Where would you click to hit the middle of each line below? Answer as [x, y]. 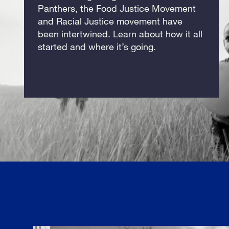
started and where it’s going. [97, 46]
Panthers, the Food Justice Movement [117, 8]
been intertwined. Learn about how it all [120, 33]
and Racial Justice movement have [110, 21]
